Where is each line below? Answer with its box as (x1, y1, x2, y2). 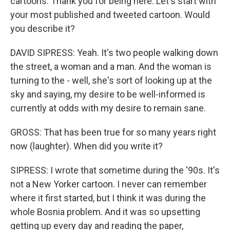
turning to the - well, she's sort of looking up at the (10, 75, 212, 86)
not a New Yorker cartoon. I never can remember (10, 179, 207, 189)
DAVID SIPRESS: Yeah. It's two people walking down (10, 47, 218, 58)
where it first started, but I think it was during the (10, 193, 206, 203)
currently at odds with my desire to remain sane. (10, 103, 206, 113)
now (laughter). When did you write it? (10, 141, 163, 151)
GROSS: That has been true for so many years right (10, 127, 216, 138)
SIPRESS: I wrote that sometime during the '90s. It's (10, 165, 220, 176)
